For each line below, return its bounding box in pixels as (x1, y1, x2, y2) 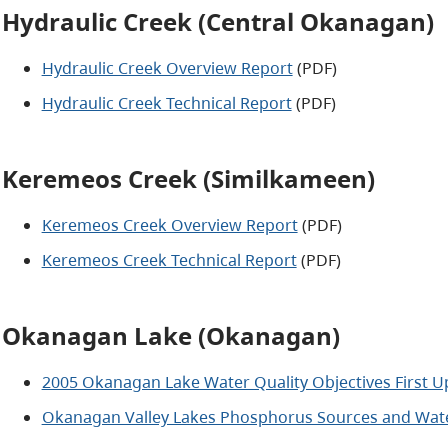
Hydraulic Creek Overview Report (41, 57, 293, 80)
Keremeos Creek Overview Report (41, 214, 298, 237)
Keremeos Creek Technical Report (41, 249, 297, 272)
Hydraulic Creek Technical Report (41, 92, 292, 115)
